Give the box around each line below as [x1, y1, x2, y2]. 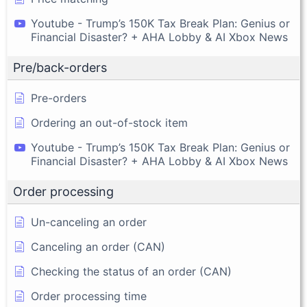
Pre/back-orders [13, 60, 107, 75]
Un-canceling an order [31, 215, 147, 230]
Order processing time [31, 289, 147, 304]
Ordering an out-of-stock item [31, 116, 188, 130]
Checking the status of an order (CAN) [31, 265, 232, 279]
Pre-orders [31, 91, 86, 106]
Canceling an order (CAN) [31, 240, 165, 254]
